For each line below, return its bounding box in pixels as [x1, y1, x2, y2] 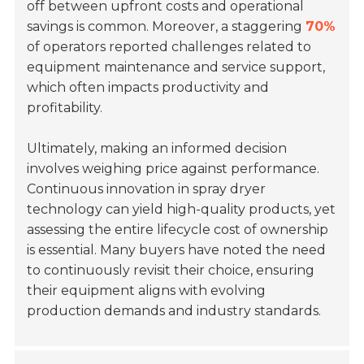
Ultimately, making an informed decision [27, 141, 288, 157]
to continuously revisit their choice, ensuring [27, 262, 315, 279]
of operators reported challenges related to [27, 39, 312, 55]
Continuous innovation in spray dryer [27, 181, 266, 197]
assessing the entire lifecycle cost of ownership [27, 222, 329, 238]
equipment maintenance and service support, [27, 59, 326, 76]
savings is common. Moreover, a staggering [27, 19, 306, 35]
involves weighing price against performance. [27, 161, 320, 177]
